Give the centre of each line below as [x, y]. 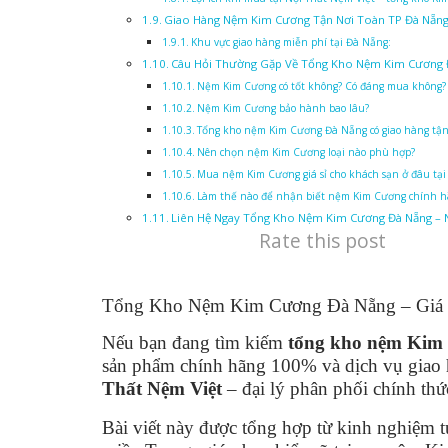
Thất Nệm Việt [162, 388]
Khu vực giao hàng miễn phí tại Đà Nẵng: [291, 41]
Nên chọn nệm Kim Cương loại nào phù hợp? [306, 151]
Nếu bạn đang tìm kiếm [195, 342]
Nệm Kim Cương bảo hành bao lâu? [283, 107]
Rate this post [322, 240]
